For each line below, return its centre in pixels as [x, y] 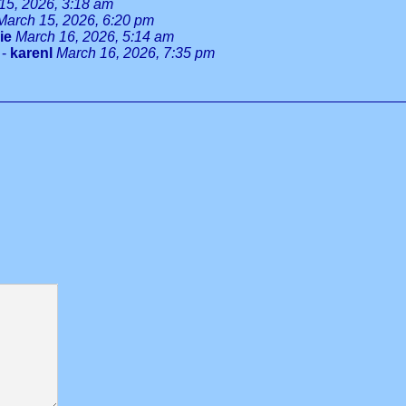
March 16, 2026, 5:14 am [95, 37]
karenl [31, 53]
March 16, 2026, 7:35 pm [135, 53]
